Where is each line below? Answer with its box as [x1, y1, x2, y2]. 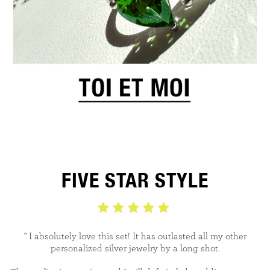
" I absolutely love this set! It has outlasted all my [24, 231, 223, 241]
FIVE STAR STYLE [61, 167, 209, 192]
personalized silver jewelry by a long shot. [50, 243, 220, 253]
